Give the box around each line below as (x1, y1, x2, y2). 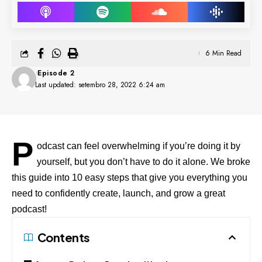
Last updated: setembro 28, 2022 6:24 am (35, 80, 166, 91)
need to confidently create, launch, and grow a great (12, 188, 225, 199)
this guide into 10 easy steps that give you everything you (12, 173, 247, 183)
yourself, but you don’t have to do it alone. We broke (36, 157, 250, 167)
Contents (37, 230, 90, 245)
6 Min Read (205, 48, 242, 59)
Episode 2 (37, 68, 75, 79)
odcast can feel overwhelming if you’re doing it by (36, 141, 240, 151)
